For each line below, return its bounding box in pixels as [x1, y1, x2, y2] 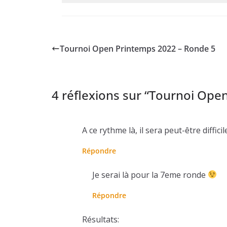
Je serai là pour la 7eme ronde [92, 169, 208, 180]
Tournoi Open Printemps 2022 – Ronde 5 [60, 43, 215, 54]
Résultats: [82, 213, 119, 225]
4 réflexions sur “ [52, 86, 149, 103]
